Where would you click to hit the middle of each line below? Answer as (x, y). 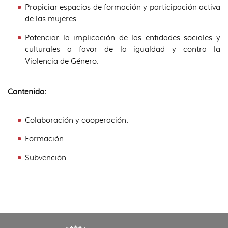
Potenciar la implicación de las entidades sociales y (123, 37)
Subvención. (47, 157)
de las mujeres (51, 18)
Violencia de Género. (62, 60)
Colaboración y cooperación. (77, 119)
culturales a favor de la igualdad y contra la (123, 49)
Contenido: (27, 91)
